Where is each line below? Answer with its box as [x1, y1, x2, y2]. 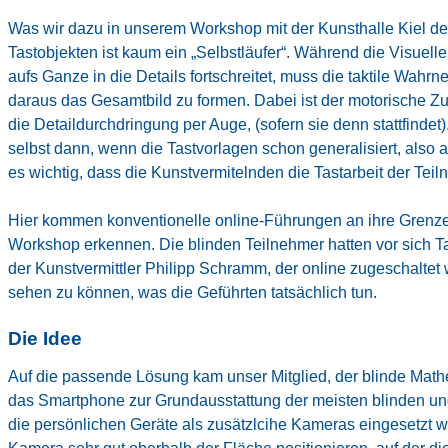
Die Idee [8, 327, 82, 349]
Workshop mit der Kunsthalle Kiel [190, 19, 426, 37]
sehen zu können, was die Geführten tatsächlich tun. [8, 283, 377, 301]
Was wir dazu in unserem [8, 19, 190, 37]
